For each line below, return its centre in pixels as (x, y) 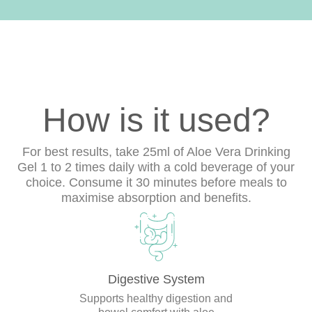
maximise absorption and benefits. (156, 198)
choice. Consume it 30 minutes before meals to (156, 183)
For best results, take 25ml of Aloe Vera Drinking (156, 152)
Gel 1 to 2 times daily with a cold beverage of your (156, 167)
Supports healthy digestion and (156, 299)
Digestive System (156, 280)
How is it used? (156, 120)
